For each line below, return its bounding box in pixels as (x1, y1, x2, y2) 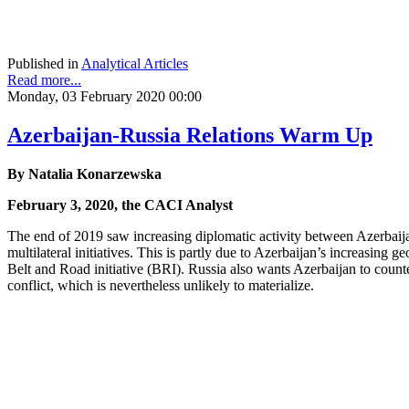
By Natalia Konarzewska (7, 166, 162, 183)
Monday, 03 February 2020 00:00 (7, 89, 202, 105)
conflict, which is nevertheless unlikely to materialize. (7, 278, 314, 294)
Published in (7, 56, 79, 72)
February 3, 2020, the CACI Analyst (7, 197, 233, 214)
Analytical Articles (81, 56, 188, 72)
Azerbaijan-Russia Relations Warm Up (7, 123, 372, 148)
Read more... (7, 72, 81, 89)
